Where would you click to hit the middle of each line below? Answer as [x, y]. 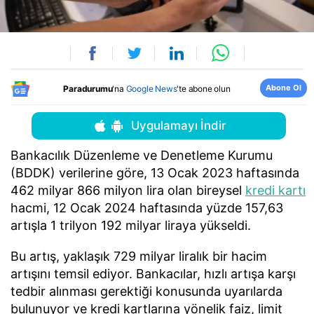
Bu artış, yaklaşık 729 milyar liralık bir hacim [139, 256]
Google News [151, 88]
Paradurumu [88, 88]
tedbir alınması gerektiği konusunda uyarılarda [146, 291]
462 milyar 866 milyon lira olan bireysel [128, 191]
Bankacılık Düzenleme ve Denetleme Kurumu [142, 156]
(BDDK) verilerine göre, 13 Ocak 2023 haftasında [155, 173]
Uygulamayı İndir [178, 126]
